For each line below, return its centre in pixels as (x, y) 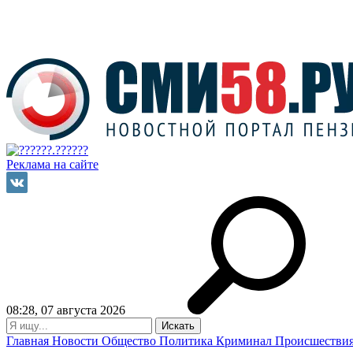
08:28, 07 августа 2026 (66, 310)
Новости (77, 341)
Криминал (245, 341)
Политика (188, 341)
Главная (29, 341)
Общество (130, 341)
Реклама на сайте (52, 164)
